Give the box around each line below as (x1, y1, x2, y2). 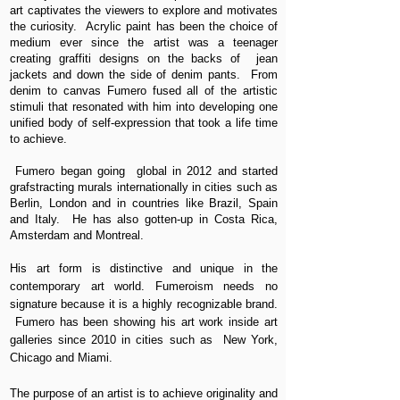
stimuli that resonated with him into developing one (10, 100, 278, 113)
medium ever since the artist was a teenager (10, 36, 278, 49)
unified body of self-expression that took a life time (10, 116, 278, 129)
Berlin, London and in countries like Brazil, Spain (10, 196, 278, 210)
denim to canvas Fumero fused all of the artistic (10, 84, 278, 97)
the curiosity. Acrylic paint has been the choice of (10, 20, 278, 33)
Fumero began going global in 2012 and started (10, 164, 278, 178)
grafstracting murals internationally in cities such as (10, 180, 278, 194)
